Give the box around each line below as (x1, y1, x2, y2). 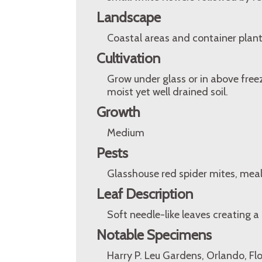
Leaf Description (96, 185, 193, 202)
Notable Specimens (96, 226, 212, 243)
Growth (96, 104, 140, 120)
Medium (107, 126, 144, 139)
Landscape (96, 9, 161, 26)
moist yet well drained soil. (107, 85, 228, 98)
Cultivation (96, 50, 160, 67)
